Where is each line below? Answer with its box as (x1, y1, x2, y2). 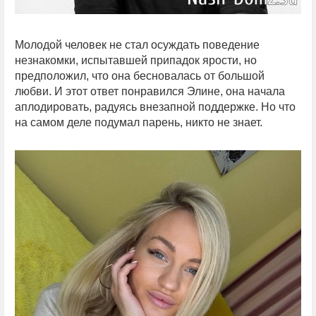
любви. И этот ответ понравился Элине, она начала (15, 85, 285, 98)
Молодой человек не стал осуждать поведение (15, 39, 260, 51)
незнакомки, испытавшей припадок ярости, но (15, 54, 257, 67)
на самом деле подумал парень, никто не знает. (15, 116, 262, 129)
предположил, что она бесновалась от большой (15, 70, 265, 83)
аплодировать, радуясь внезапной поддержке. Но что (15, 101, 296, 114)
